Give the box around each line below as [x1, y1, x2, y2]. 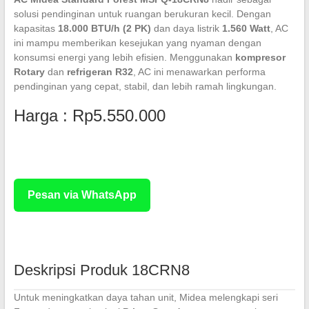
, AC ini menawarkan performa [132, 66, 266, 78]
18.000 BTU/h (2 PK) [57, 23, 151, 34]
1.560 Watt [221, 23, 270, 34]
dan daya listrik [150, 23, 222, 34]
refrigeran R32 [66, 66, 133, 78]
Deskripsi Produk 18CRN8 [13, 261, 190, 279]
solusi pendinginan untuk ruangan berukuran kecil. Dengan [13, 8, 271, 20]
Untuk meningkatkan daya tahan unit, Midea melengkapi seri [13, 292, 278, 303]
